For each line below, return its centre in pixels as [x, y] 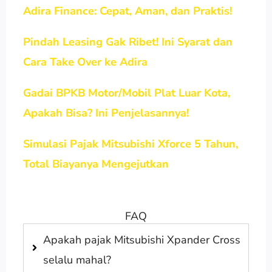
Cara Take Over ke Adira [85, 62]
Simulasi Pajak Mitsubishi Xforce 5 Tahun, [130, 144]
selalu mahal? [77, 260]
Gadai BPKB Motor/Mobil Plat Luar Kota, [126, 93]
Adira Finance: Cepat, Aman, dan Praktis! [127, 11]
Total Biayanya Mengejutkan [96, 164]
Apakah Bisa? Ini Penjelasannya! [106, 113]
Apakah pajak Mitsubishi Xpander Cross [141, 240]
